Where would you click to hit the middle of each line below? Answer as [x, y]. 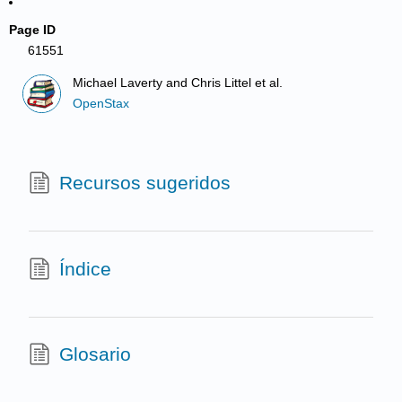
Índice [85, 268]
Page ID [33, 30]
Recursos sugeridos [144, 183]
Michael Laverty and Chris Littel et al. [178, 83]
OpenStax [101, 103]
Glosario [95, 354]
